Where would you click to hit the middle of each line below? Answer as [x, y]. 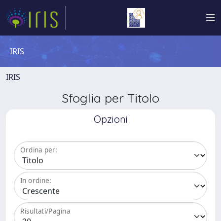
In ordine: [36, 181]
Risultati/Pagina [45, 211]
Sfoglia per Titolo [110, 98]
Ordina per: [39, 150]
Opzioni [110, 119]
